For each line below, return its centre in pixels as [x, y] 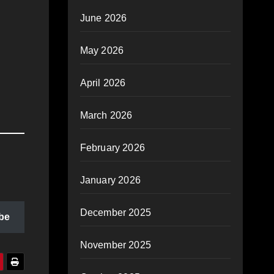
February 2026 [113, 148]
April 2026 [103, 83]
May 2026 [102, 50]
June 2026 [103, 18]
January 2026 [110, 180]
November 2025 [116, 245]
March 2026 [106, 115]
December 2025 [116, 213]
